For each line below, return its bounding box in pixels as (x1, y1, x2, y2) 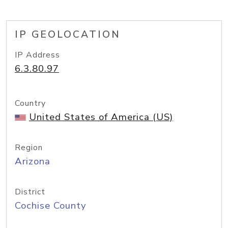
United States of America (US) (29, 110, 173, 124)
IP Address (15, 49, 60, 61)
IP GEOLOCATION (15, 28, 121, 41)
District (15, 186, 45, 197)
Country (15, 98, 46, 109)
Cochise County (15, 199, 87, 212)
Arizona (15, 155, 50, 168)
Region (15, 142, 43, 153)
